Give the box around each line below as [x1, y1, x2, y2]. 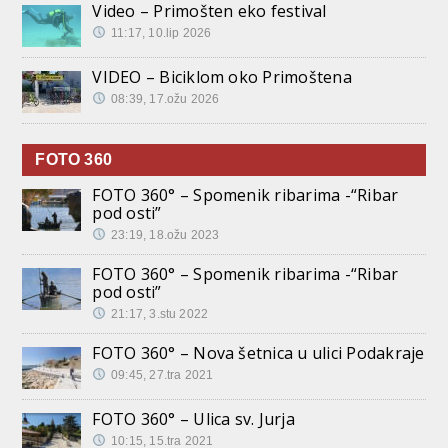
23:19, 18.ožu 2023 [111, 227, 220, 242]
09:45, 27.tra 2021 [111, 367, 214, 382]
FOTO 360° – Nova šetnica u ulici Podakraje [92, 341, 425, 364]
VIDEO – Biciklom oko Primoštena [92, 65, 352, 88]
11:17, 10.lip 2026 [111, 25, 212, 40]
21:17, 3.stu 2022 [111, 306, 209, 321]
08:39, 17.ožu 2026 [111, 91, 220, 106]
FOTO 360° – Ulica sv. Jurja [92, 407, 295, 430]
